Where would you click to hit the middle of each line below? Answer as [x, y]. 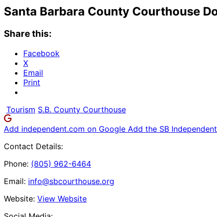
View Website [62, 198]
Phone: [16, 163]
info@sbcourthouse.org [71, 181]
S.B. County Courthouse [82, 109]
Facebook [41, 53]
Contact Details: [33, 146]
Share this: [28, 33]
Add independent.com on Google [66, 129]
